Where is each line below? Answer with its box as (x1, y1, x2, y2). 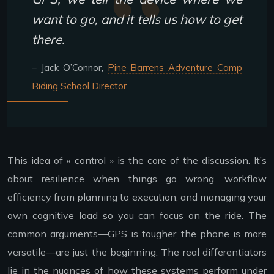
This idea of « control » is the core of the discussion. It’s (7, 154, 267, 167)
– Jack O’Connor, (32, 62, 108, 74)
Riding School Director (32, 80, 127, 92)
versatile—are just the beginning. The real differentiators (7, 246, 267, 259)
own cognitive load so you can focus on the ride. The (7, 209, 267, 222)
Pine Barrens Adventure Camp (107, 62, 242, 74)
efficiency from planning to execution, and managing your (7, 191, 267, 204)
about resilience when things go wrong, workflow (7, 172, 267, 185)
